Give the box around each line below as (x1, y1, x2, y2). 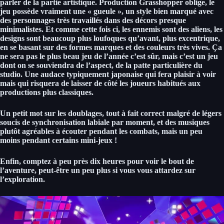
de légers (192, 108, 221, 117)
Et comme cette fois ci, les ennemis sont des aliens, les (43, 24, 222, 33)
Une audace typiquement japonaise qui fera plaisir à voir (24, 69, 216, 78)
